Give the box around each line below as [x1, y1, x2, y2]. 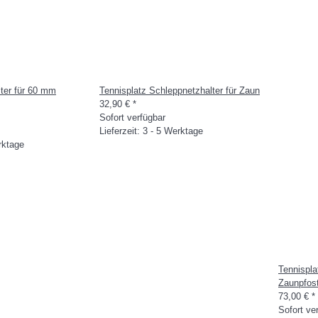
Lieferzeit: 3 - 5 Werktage [99, 126, 203, 136]
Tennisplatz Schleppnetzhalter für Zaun [99, 85, 260, 96]
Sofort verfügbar [99, 112, 165, 123]
